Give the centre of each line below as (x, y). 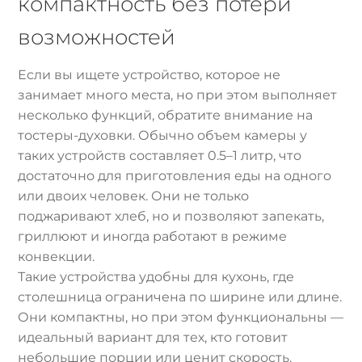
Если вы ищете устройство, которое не (149, 74)
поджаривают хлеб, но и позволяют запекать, (171, 216)
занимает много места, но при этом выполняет (178, 95)
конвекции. (57, 256)
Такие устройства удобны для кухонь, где (156, 276)
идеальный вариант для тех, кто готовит (153, 337)
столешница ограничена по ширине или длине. (180, 297)
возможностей (97, 36)
